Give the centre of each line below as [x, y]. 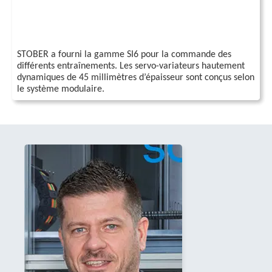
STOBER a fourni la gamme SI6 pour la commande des [124, 55]
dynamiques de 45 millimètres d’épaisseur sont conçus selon [136, 78]
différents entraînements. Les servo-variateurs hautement [131, 66]
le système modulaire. [61, 89]
